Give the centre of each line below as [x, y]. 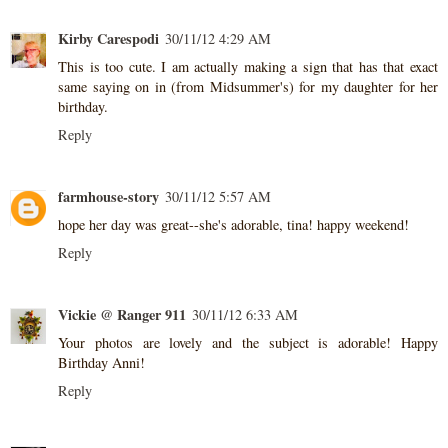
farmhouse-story [108, 197]
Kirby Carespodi [108, 39]
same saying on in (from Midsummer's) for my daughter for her [248, 87]
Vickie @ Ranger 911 [122, 315]
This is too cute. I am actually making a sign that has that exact [248, 67]
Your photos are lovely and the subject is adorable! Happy [248, 343]
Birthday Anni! [101, 363]
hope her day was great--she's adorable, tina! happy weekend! [233, 225]
